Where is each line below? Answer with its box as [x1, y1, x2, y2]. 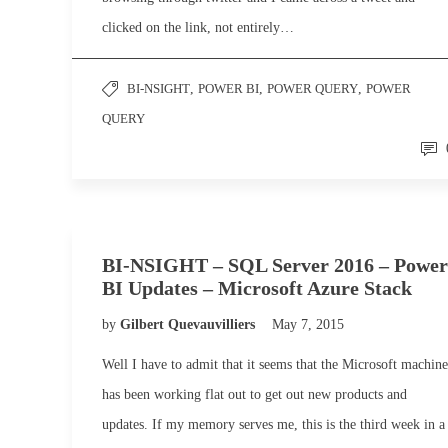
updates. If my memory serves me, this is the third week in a [102, 417, 445, 432]
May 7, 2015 [272, 317, 344, 332]
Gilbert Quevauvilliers [120, 317, 259, 332]
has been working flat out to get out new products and [102, 387, 407, 402]
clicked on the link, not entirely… [102, 20, 294, 35]
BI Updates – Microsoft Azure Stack [102, 277, 412, 299]
